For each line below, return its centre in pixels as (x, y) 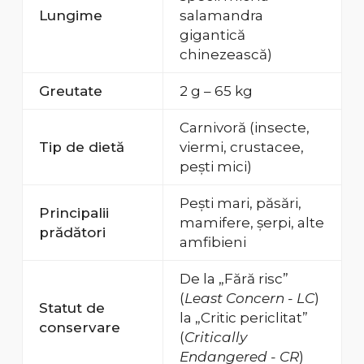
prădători (72, 233)
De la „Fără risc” (234, 279)
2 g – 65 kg (216, 91)
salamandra (221, 16)
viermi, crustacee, (241, 147)
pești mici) (215, 167)
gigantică (212, 35)
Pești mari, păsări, (240, 204)
